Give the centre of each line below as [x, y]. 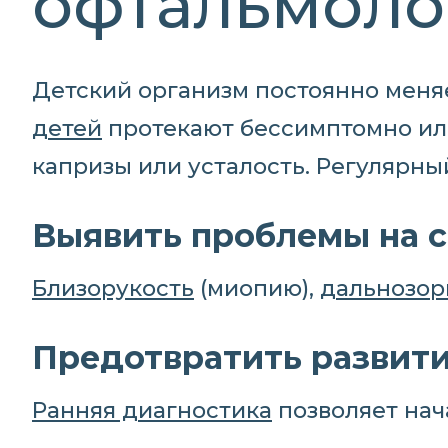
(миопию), [257, 288]
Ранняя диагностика [152, 410]
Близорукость [113, 288]
